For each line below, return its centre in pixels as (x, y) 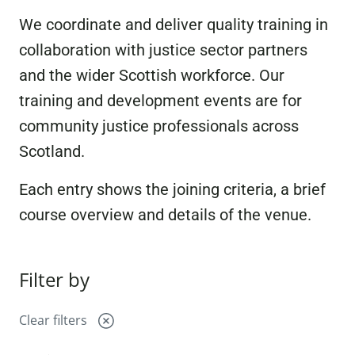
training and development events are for (160, 101)
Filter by (54, 279)
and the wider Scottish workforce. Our (152, 75)
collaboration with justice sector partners (163, 50)
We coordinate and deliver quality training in (174, 25)
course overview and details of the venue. (165, 215)
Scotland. (52, 151)
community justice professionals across (159, 126)
